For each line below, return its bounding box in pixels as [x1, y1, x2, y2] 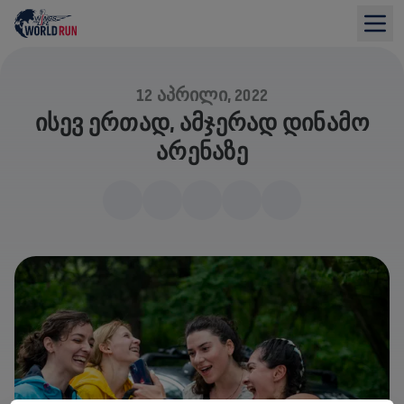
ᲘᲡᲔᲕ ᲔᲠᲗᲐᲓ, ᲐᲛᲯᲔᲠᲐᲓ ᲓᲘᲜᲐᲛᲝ [34, 110, 370, 135]
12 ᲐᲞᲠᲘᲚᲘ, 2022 [136, 86, 268, 105]
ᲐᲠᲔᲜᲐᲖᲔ [156, 139, 248, 164]
